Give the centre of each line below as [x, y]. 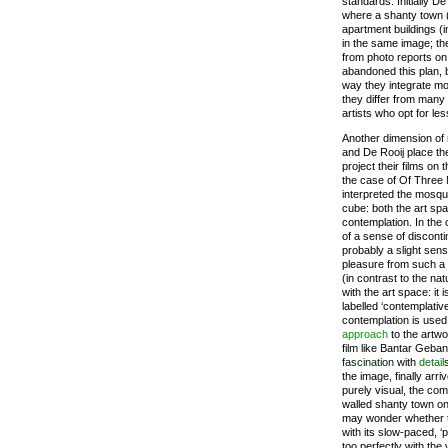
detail [431, 362]
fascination [368, 362]
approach [365, 334]
